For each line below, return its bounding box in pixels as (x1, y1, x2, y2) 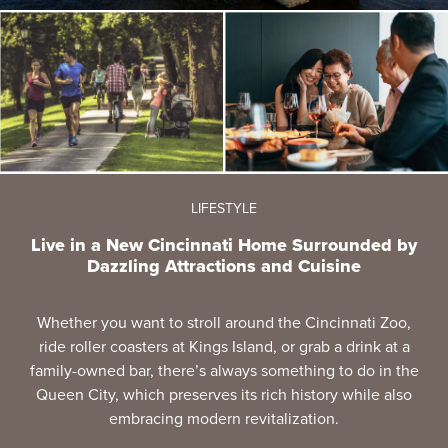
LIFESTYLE (191, 197, 257, 219)
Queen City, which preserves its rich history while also (36, 382, 412, 406)
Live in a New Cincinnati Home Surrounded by (31, 231, 417, 258)
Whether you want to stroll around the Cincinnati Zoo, (37, 310, 411, 334)
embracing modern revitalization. (109, 406, 339, 430)
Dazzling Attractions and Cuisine (87, 252, 361, 279)
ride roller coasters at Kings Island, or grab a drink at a (38, 334, 410, 358)
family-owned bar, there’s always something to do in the (29, 358, 419, 382)
